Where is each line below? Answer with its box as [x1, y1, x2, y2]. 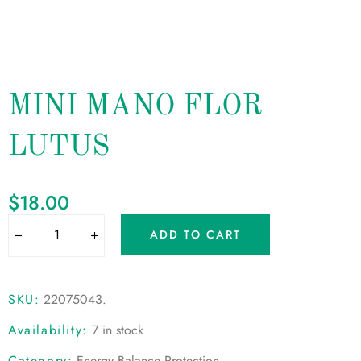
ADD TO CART [150, 226, 242, 243]
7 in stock [91, 320, 143, 339]
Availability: [8, 320, 88, 339]
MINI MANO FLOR [8, 92, 263, 122]
